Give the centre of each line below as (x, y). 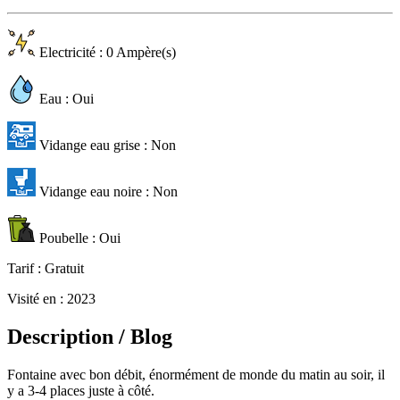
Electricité (67, 52)
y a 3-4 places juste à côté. (81, 390)
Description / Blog (90, 336)
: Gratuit (59, 268)
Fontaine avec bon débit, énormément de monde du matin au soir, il (196, 374)
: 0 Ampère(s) (137, 52)
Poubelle (64, 237)
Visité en (32, 298)
